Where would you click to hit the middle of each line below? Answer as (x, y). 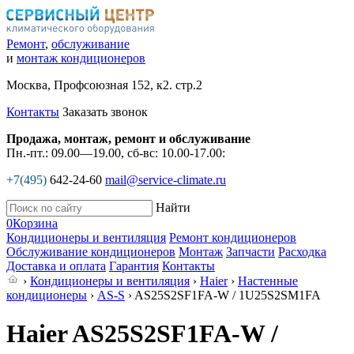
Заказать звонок (105, 112)
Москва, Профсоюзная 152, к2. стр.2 (104, 85)
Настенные (268, 281)
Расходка (302, 252)
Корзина (35, 223)
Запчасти (250, 252)
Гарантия (134, 266)
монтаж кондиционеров (81, 58)
